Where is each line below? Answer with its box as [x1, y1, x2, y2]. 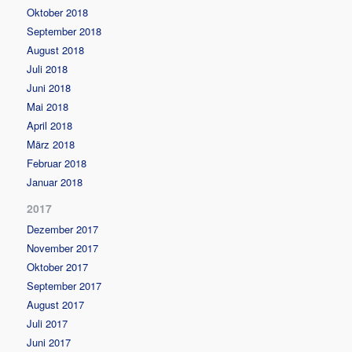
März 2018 [27, 136, 75, 152]
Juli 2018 [27, 60, 68, 76]
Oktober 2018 [27, 4, 89, 20]
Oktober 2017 [27, 258, 89, 274]
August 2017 [27, 296, 85, 312]
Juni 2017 [27, 334, 71, 350]
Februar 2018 [27, 155, 87, 170]
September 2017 [27, 277, 102, 293]
